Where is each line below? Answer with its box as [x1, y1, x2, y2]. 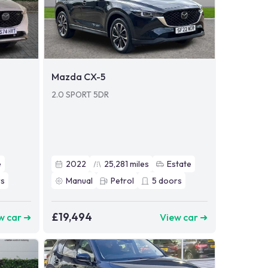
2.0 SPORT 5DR [51, 89, 109, 100]
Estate [166, 159, 191, 170]
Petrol [110, 175, 134, 187]
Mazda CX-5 [51, 71, 105, 83]
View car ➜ [159, 211, 208, 223]
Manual [65, 175, 93, 187]
